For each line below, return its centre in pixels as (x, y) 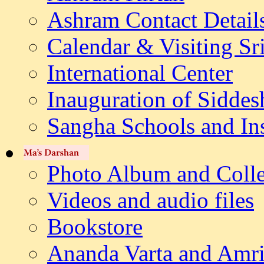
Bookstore (95, 227)
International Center (140, 73)
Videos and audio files (151, 200)
